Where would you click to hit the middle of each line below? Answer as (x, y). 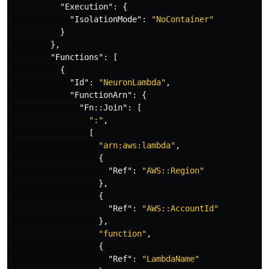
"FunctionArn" (101, 95)
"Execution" (86, 7)
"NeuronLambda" (132, 82)
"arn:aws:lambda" (137, 145)
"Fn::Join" (103, 107)
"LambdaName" (171, 259)
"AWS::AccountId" (180, 208)
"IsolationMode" (106, 19)
